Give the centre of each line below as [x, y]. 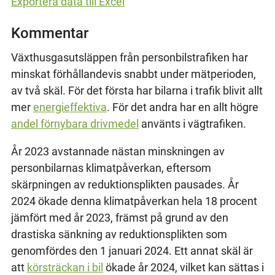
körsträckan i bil [65, 267]
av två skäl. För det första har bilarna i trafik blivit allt [137, 90]
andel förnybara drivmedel [75, 123]
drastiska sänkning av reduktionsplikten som [119, 234]
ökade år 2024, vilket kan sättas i [183, 267]
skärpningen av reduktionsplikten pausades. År [125, 184]
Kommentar [49, 33]
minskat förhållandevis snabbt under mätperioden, [133, 74]
